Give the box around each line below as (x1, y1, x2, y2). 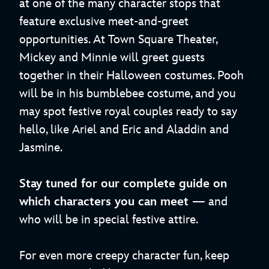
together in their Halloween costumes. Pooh (19, 68, 244, 83)
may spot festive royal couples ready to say (19, 104, 237, 119)
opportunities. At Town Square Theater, (19, 32, 217, 47)
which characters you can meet (19, 195, 192, 210)
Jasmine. (19, 141, 62, 156)
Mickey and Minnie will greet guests (19, 50, 205, 65)
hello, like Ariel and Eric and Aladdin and (19, 122, 229, 138)
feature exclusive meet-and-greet (19, 14, 189, 29)
